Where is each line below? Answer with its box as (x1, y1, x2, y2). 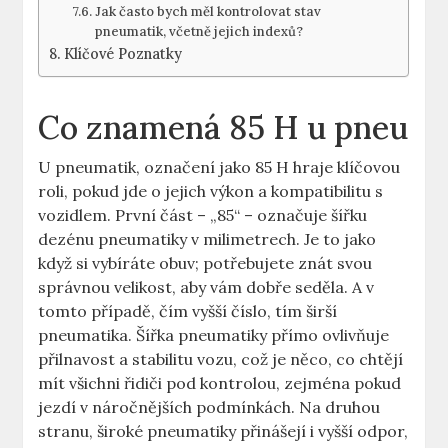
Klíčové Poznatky (64, 44, 183, 64)
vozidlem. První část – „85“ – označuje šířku (38, 205, 368, 226)
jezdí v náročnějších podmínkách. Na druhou (38, 397, 381, 418)
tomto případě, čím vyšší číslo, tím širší (38, 301, 338, 322)
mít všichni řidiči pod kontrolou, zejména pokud (38, 373, 402, 394)
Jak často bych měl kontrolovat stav (94, 3, 321, 21)
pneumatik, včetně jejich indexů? (94, 23, 303, 41)
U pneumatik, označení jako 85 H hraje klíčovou (38, 157, 401, 178)
